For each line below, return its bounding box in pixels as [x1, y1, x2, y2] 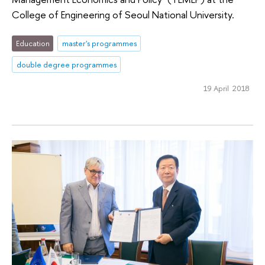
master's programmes [62, 38, 137, 49]
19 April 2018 [203, 83, 250, 94]
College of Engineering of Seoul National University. [12, 7, 234, 21]
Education [15, 38, 50, 49]
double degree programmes [16, 59, 117, 70]
